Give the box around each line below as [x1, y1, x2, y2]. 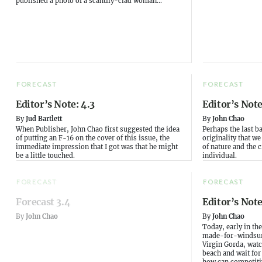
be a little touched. [16, 151, 75, 160]
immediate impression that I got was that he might [16, 143, 178, 151]
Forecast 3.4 [16, 196, 71, 208]
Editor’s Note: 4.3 [16, 98, 95, 111]
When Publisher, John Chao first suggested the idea [16, 125, 180, 134]
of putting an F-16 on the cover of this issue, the [16, 134, 170, 143]
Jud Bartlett [26, 115, 62, 123]
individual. [202, 151, 237, 160]
